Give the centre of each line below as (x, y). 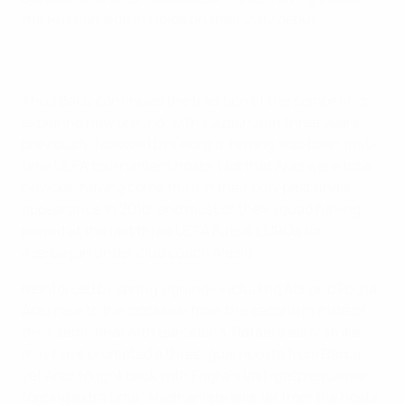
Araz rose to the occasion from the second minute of (194, 310)
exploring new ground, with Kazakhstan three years (190, 122)
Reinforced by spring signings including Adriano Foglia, (201, 288)
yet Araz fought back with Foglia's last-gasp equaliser (196, 375)
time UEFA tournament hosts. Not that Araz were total (198, 165)
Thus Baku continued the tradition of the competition (198, 100)
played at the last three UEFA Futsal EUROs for (172, 230)
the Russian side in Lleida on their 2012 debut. (171, 19)
